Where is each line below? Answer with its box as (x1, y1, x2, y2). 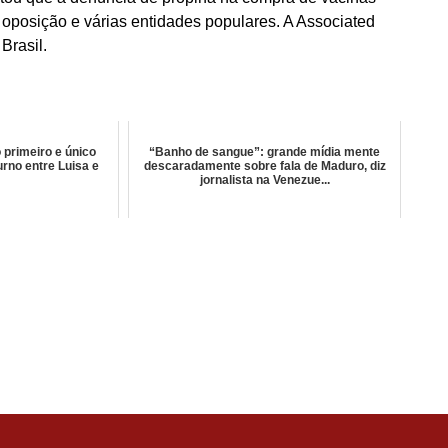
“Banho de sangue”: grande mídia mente (149, 145, 381, 159)
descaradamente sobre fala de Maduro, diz (143, 159, 386, 173)
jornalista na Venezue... (199, 173, 330, 187)
